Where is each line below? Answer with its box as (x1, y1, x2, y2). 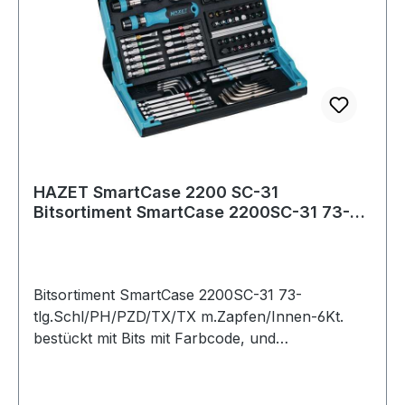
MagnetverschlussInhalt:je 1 (33, 372, 223, 391)
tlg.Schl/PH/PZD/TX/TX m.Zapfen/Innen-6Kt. (33, 306, 344, 325)
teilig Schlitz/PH (33, 221, 161, 241)
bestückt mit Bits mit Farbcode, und (33, 328, 276, 347)
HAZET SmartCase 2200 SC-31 (33, 182, 278, 202)
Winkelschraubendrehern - (33, 350, 220, 369)
